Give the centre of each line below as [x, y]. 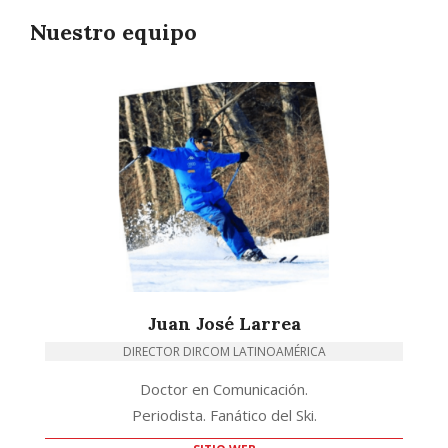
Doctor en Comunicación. [224, 388]
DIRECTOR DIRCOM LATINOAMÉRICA [224, 351]
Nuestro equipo [113, 31]
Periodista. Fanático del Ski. [224, 414]
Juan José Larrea [224, 323]
